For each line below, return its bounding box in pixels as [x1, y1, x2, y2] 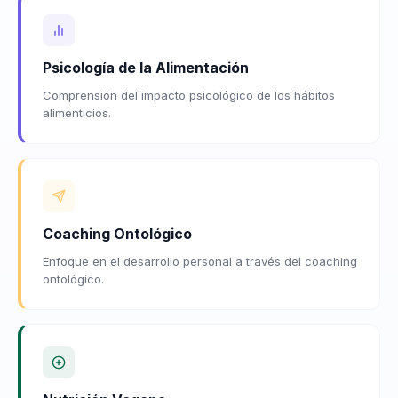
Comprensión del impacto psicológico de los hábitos [43, 87, 335, 102]
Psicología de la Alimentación [43, 58, 249, 76]
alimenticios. [43, 105, 111, 120]
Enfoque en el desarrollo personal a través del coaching [43, 253, 357, 268]
